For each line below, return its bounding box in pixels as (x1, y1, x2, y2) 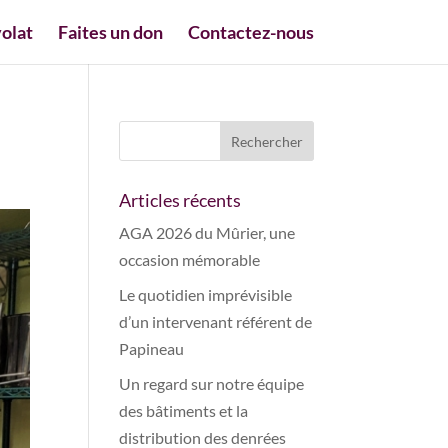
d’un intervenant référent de (119, 312, 313, 331)
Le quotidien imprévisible (119, 285, 293, 304)
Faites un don (57, 21, 163, 43)
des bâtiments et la (119, 401, 249, 420)
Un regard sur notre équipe (119, 374, 305, 393)
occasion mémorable (119, 250, 261, 269)
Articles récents (119, 189, 242, 211)
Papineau (119, 339, 185, 358)
